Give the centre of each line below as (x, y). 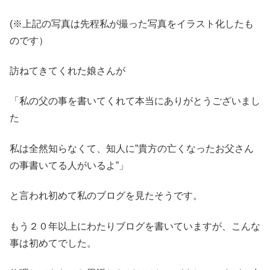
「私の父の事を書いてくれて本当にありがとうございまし (135, 101)
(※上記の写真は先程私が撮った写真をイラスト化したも (132, 24)
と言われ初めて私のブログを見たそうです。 (106, 196)
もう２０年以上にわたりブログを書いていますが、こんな (135, 226)
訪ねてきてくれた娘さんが (67, 71)
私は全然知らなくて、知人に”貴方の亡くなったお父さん (132, 148)
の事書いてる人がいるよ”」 (69, 165)
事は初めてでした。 (53, 243)
